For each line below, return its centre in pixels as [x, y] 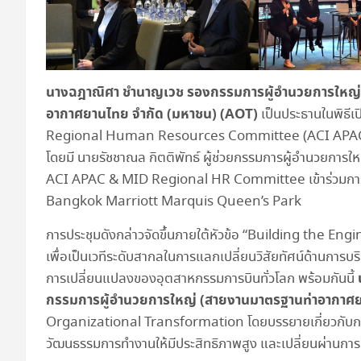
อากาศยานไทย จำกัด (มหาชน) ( [135, 115]
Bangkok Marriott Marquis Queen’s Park [174, 202]
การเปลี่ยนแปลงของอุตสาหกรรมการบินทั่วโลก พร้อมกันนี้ [202, 280]
